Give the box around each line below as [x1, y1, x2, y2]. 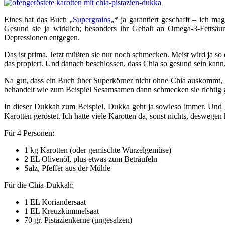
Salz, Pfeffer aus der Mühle [24, 163, 110, 172]
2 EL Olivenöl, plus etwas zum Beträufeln [24, 154, 157, 163]
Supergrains [73, 15, 111, 24]
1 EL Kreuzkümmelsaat [24, 206, 99, 215]
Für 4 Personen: [4, 128, 54, 137]
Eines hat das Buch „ [4, 15, 73, 24]
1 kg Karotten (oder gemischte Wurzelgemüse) [24, 145, 171, 154]
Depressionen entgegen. [4, 33, 80, 42]
